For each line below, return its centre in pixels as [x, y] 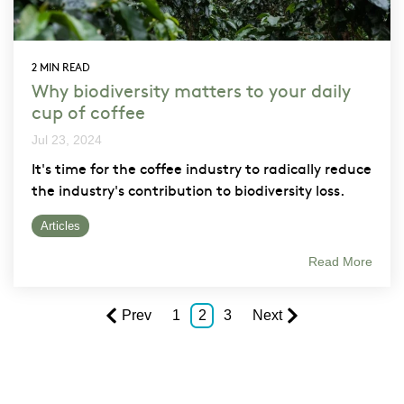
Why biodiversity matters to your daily [191, 89]
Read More [340, 261]
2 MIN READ [61, 66]
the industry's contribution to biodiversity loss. [188, 189]
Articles [60, 225]
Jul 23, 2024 [67, 139]
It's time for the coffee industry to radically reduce [202, 167]
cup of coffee [88, 111]
